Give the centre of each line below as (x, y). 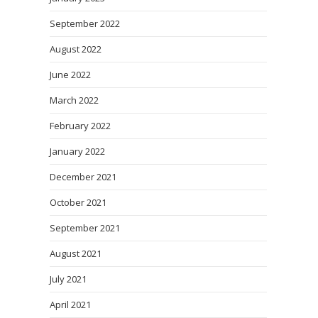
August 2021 (76, 253)
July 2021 (68, 279)
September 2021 (85, 228)
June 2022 (70, 75)
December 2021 (83, 177)
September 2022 (85, 23)
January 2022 (77, 151)
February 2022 (80, 126)
